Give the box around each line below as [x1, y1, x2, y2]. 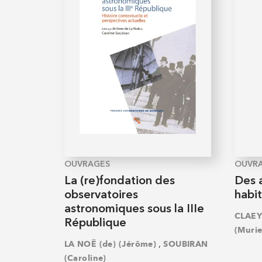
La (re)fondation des [64, 175, 175, 187]
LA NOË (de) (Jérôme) [64, 239, 157, 250]
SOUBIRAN [163, 239, 208, 250]
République [64, 217, 126, 229]
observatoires [64, 189, 138, 201]
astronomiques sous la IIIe [64, 203, 204, 215]
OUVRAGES [64, 160, 110, 168]
